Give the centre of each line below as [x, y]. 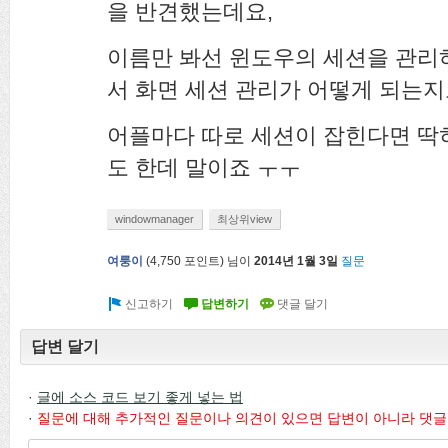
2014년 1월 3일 [296, 261]
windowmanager [154, 219]
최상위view [244, 219]
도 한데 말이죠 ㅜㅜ [204, 167]
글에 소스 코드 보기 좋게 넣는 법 [140, 396]
